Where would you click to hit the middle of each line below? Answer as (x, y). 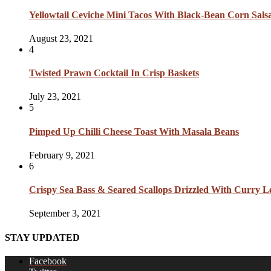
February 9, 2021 (62, 155)
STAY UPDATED (42, 237)
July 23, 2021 (55, 97)
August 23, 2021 (61, 38)
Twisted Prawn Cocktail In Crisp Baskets (114, 73)
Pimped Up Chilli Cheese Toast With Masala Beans (134, 131)
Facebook (48, 261)
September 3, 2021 (65, 214)
